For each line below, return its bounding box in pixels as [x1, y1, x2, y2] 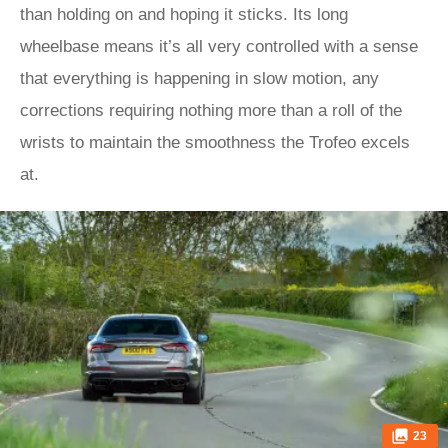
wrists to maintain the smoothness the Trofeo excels [20, 133, 410, 152]
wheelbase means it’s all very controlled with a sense [20, 37, 418, 56]
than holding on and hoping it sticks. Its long [20, 5, 348, 24]
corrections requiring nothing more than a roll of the [20, 101, 402, 120]
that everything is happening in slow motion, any [20, 69, 379, 88]
